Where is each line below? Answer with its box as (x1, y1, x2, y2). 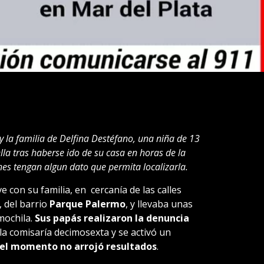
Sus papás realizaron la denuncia (34, 211, 189, 225)
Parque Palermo (49, 197, 126, 210)
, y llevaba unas (125, 197, 193, 210)
